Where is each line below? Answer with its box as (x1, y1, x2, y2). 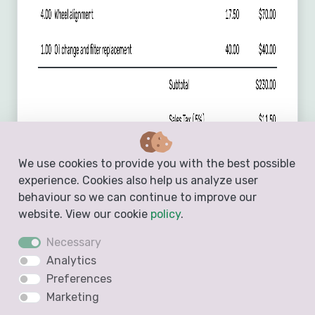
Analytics (46, 254, 96, 268)
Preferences (46, 272, 112, 286)
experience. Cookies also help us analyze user (18, 174, 258, 188)
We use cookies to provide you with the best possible (18, 157, 295, 171)
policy (150, 207, 181, 221)
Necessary (46, 236, 101, 250)
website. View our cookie (18, 207, 150, 221)
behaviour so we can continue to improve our (18, 191, 257, 205)
